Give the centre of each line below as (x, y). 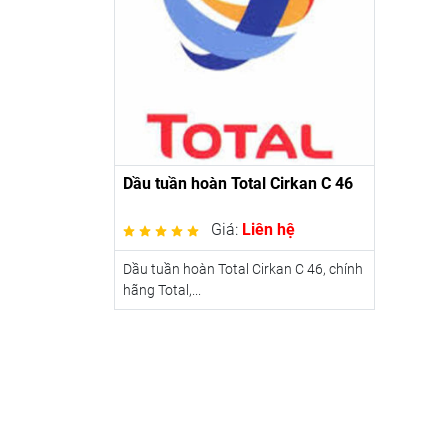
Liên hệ (268, 229)
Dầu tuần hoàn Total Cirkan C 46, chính (243, 268)
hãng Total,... (162, 289)
